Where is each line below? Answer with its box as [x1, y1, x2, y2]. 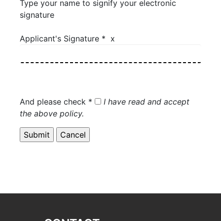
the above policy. [20, 108, 84, 118]
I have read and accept [104, 96, 189, 107]
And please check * [20, 96, 95, 107]
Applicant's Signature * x [20, 33, 115, 43]
